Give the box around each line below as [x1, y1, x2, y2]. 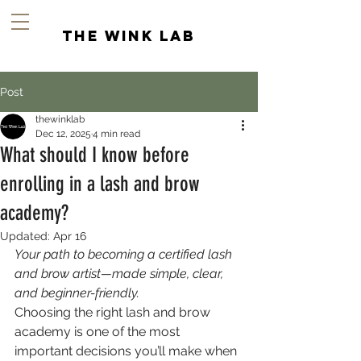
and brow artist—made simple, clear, [15, 266, 226, 281]
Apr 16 [53, 230, 86, 243]
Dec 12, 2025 [35, 128, 91, 139]
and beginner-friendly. [15, 285, 139, 301]
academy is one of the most [15, 324, 183, 339]
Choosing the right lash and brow [15, 305, 214, 320]
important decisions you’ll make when [15, 343, 240, 359]
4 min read [93, 128, 140, 139]
